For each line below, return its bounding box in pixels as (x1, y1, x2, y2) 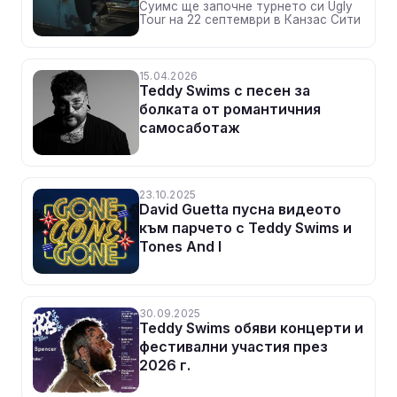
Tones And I (139, 237, 222, 255)
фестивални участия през (139, 338, 328, 355)
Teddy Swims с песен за (139, 82, 310, 99)
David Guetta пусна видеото (139, 200, 341, 218)
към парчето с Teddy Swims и (139, 219, 352, 237)
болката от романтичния (139, 100, 321, 118)
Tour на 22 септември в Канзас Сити (139, 12, 361, 27)
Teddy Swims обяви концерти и (139, 319, 363, 337)
